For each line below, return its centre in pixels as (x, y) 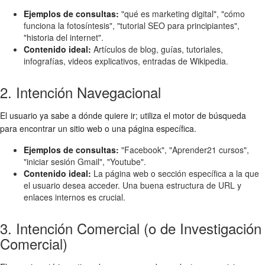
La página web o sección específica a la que (175, 173)
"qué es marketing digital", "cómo (182, 13)
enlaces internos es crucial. (75, 197)
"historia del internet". (64, 37)
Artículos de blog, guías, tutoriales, (157, 49)
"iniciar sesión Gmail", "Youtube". (85, 161)
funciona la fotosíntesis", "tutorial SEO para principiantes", (132, 25)
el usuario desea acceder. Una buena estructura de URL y (132, 185)
